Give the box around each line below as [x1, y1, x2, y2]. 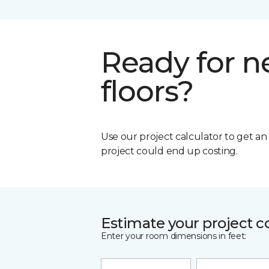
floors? [101, 73, 194, 109]
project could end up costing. [101, 145, 238, 157]
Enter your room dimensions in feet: [101, 230, 247, 241]
